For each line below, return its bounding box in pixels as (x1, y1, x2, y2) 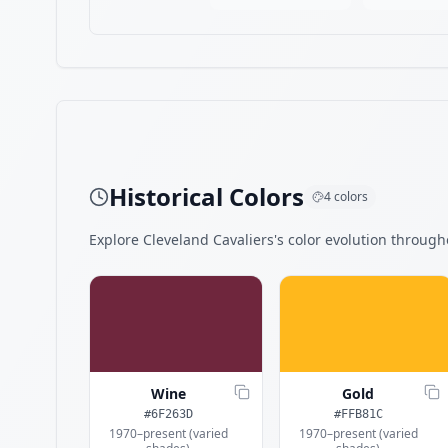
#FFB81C (333, 407, 383, 421)
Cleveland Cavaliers (143, 230, 274, 249)
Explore (89, 230, 143, 249)
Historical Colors (109, 180, 304, 213)
